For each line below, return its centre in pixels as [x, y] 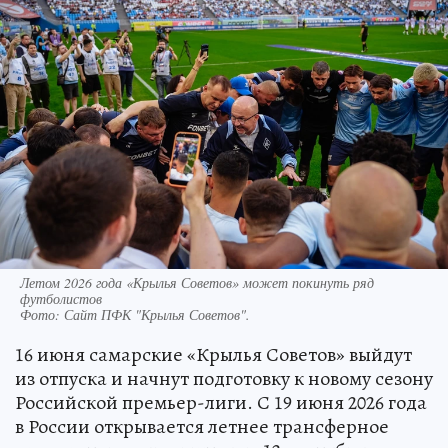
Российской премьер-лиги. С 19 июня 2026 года [221, 402]
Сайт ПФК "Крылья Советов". [157, 314]
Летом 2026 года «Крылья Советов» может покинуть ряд [197, 282]
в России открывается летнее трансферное [202, 426]
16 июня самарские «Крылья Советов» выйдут [213, 354]
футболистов [61, 298]
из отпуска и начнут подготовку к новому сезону [224, 378]
